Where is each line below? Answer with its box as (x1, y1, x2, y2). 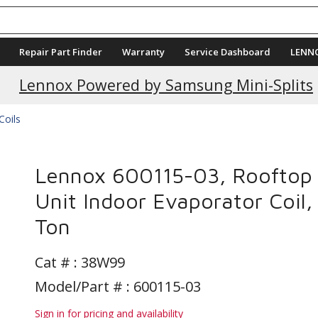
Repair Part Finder (19, 45, 102, 58)
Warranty (122, 45, 165, 58)
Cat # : (35, 253, 81, 272)
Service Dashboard (185, 45, 270, 58)
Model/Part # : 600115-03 (35, 277, 201, 296)
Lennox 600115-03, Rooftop (35, 163, 312, 187)
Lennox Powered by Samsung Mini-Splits (19, 75, 313, 95)
